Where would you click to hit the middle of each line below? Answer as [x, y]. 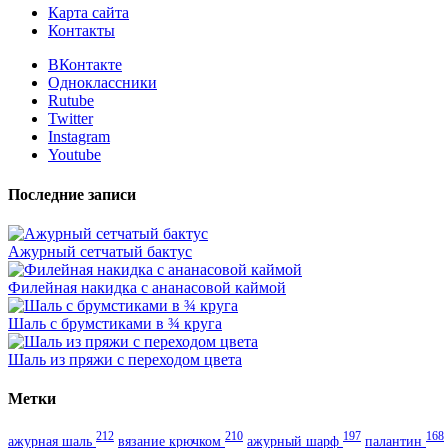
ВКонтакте [85, 65]
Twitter [70, 119]
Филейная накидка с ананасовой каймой [147, 287]
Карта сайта [88, 13]
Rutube [71, 101]
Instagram [79, 137]
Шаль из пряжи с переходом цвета [125, 359]
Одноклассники [102, 83]
